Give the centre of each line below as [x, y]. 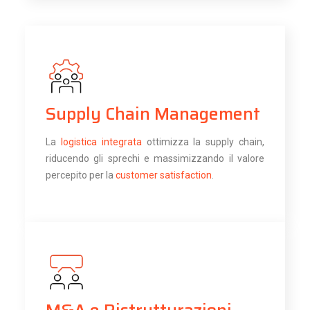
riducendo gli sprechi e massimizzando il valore [155, 158]
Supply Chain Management [153, 113]
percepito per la [80, 175]
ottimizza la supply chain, [203, 142]
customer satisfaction [163, 175]
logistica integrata [101, 142]
